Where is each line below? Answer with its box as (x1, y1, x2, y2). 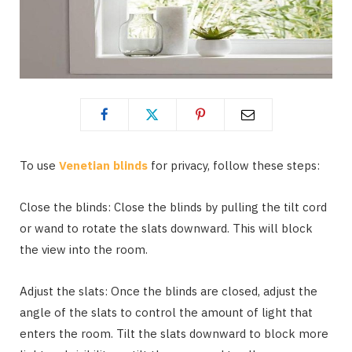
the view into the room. (20, 241, 148, 257)
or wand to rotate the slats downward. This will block (20, 220, 313, 236)
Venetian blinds (59, 157, 148, 173)
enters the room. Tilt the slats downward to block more (20, 325, 328, 341)
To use (20, 157, 59, 173)
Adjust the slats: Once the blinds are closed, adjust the (20, 283, 317, 299)
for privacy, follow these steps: (148, 157, 320, 173)
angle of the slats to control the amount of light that (20, 304, 313, 320)
